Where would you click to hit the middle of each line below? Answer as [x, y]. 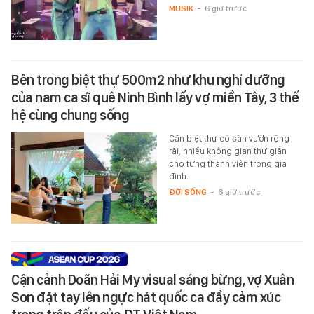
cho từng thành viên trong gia [227, 164]
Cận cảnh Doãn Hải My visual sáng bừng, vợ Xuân [152, 280]
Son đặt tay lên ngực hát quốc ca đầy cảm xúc [146, 298]
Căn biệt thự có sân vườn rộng [229, 139]
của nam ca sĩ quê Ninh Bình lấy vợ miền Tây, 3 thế [155, 98]
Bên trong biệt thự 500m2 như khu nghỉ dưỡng [148, 80]
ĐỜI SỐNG [187, 192]
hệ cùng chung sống [70, 115]
